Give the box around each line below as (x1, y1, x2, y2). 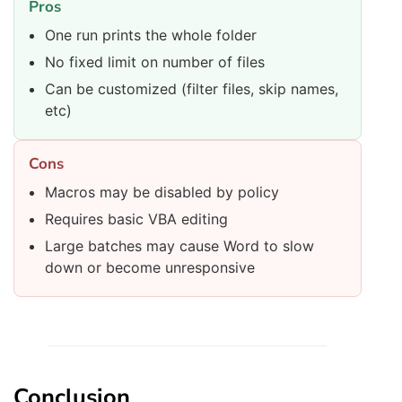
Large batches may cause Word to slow (45, 237, 314, 256)
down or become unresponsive (45, 258, 255, 277)
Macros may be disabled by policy (45, 183, 279, 202)
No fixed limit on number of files (45, 53, 265, 72)
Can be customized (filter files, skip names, (45, 80, 338, 99)
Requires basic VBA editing (45, 210, 228, 229)
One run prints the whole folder (45, 26, 257, 45)
